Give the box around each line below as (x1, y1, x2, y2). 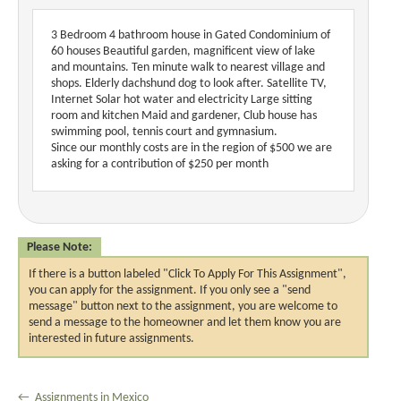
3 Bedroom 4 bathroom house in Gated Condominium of (51, 29, 330, 42)
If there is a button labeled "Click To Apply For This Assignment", (29, 268, 346, 281)
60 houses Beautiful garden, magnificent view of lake (51, 45, 315, 58)
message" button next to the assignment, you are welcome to (29, 300, 337, 313)
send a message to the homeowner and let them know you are (29, 316, 341, 329)
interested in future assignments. (29, 332, 194, 346)
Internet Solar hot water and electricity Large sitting (51, 93, 312, 107)
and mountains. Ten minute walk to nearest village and (51, 61, 325, 74)
